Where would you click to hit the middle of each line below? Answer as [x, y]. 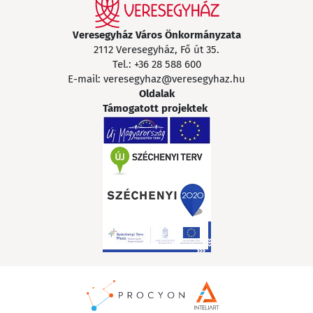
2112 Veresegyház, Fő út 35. [156, 49]
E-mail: [86, 79]
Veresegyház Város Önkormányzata [156, 35]
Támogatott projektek [155, 108]
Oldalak [156, 93]
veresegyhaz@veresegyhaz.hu [174, 79]
